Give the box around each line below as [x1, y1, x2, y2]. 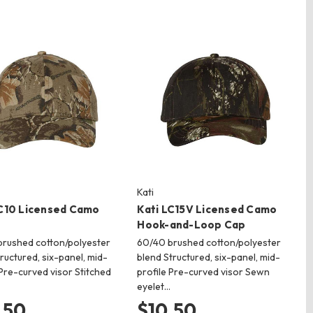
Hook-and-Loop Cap [137, 217, 246, 231]
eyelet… [137, 279, 171, 293]
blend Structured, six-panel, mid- [137, 250, 281, 263]
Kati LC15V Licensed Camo [137, 202, 277, 216]
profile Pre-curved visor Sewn [137, 265, 270, 278]
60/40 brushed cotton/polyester [137, 235, 282, 249]
